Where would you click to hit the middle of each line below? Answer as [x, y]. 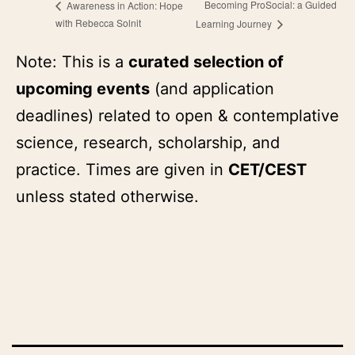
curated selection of [206, 61]
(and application [212, 88]
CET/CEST [267, 169]
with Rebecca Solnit [98, 22]
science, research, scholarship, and [148, 142]
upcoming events [83, 88]
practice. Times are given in [122, 169]
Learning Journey [235, 23]
